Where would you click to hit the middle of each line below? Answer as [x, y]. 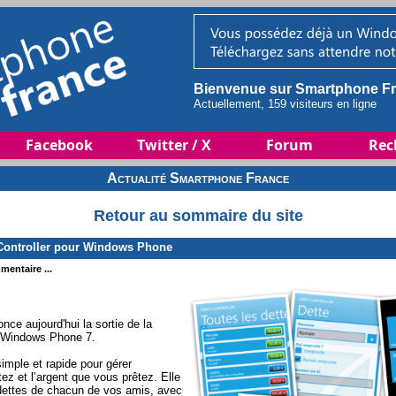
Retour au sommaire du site [198, 216]
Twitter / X [174, 145]
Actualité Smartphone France [198, 178]
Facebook [59, 145]
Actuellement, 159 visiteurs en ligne [285, 104]
